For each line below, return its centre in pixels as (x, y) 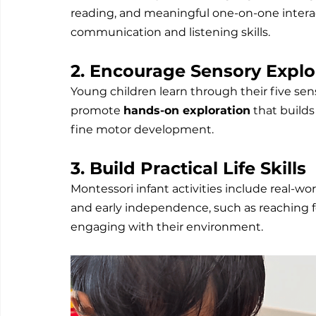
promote (97, 111)
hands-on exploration (187, 111)
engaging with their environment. (167, 227)
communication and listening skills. (170, 32)
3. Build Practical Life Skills (188, 169)
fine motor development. (142, 130)
